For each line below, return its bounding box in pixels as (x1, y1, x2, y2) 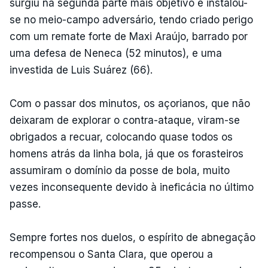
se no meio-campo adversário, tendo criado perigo (10, 13, 253, 26)
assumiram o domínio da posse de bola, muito (10, 164, 230, 176)
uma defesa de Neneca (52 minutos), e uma (10, 47, 222, 59)
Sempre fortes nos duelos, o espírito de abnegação (10, 231, 255, 243)
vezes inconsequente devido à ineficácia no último (10, 181, 254, 193)
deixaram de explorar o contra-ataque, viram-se (10, 114, 240, 126)
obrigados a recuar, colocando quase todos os (10, 130, 233, 143)
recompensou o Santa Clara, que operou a (10, 248, 213, 260)
